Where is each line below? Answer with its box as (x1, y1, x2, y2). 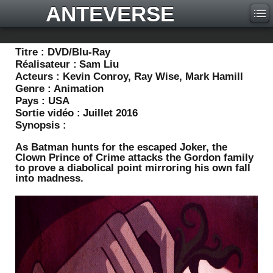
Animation (54, 83, 104, 94)
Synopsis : (15, 119, 66, 131)
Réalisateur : (15, 58, 77, 70)
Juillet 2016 (83, 107, 138, 119)
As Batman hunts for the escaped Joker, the (15, 141, 227, 153)
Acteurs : (15, 71, 63, 82)
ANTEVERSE (46, 2, 174, 26)
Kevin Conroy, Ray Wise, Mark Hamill (63, 71, 243, 82)
